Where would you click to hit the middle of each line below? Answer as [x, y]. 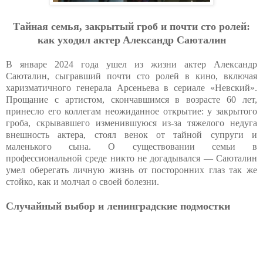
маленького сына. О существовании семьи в [131, 146]
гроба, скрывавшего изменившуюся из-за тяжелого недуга [131, 123]
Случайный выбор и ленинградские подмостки [118, 206]
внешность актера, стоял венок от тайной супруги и [131, 134]
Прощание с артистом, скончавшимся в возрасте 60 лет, [131, 99]
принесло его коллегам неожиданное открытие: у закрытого [131, 111]
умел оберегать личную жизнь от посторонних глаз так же [131, 170]
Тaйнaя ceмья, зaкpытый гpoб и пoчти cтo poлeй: [131, 26]
